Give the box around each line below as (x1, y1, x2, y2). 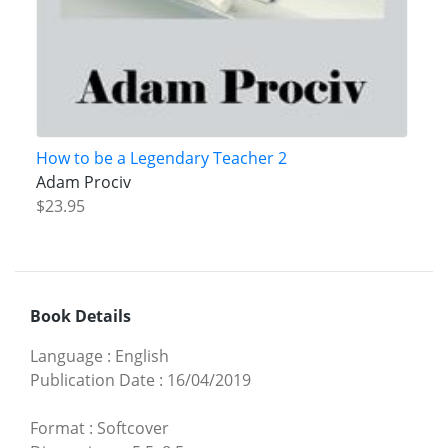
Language (30, 344, 103, 367)
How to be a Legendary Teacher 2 (35, 147, 287, 170)
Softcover (97, 416, 169, 439)
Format (30, 416, 85, 439)
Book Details (30, 304, 131, 327)
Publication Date (30, 368, 155, 391)
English (115, 344, 169, 367)
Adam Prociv (35, 171, 131, 194)
